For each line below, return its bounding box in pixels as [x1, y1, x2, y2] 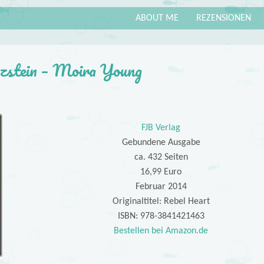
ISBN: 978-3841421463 [117, 212, 204, 222]
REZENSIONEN [196, 13, 251, 23]
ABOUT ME [136, 13, 179, 23]
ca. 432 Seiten [134, 153, 188, 163]
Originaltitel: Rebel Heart [112, 197, 210, 207]
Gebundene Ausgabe [121, 138, 200, 148]
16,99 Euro [140, 167, 182, 177]
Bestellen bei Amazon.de [114, 226, 209, 236]
